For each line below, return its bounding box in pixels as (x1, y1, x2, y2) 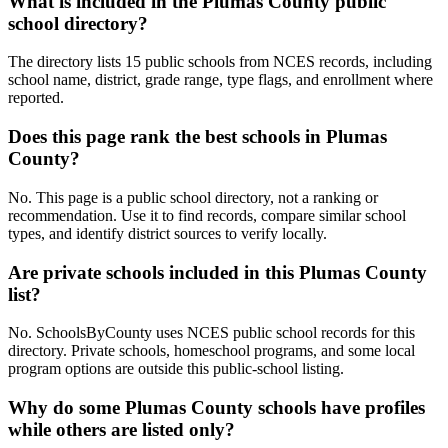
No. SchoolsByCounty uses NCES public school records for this (8, 324, 415, 342)
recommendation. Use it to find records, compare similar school (8, 206, 406, 224)
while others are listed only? (8, 418, 235, 440)
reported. (8, 89, 64, 107)
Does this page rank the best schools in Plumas (8, 126, 387, 148)
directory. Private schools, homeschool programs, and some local (8, 342, 415, 360)
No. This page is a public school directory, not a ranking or (8, 188, 378, 206)
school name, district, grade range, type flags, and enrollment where (8, 71, 433, 89)
